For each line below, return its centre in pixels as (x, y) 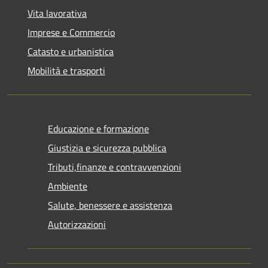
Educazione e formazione (98, 128)
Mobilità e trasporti (66, 70)
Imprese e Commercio (71, 32)
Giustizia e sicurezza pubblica (107, 147)
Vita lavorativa (57, 13)
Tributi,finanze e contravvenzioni (115, 167)
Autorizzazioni (77, 224)
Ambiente (68, 186)
